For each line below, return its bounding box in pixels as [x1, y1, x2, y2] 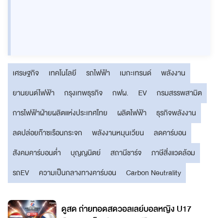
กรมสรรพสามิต [157, 86, 202, 99]
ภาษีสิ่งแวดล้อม [151, 146, 195, 159]
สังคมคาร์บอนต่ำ [13, 146, 61, 159]
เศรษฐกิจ [13, 66, 39, 79]
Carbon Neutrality [126, 166, 181, 179]
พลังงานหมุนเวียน [92, 126, 144, 139]
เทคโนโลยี [49, 66, 76, 79]
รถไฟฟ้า [86, 66, 110, 79]
